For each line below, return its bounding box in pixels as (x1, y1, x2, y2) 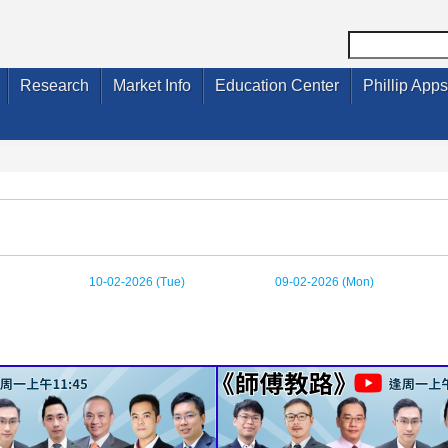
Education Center (215, 77, 339, 94)
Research (20, 77, 89, 94)
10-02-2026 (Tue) (89, 275, 185, 289)
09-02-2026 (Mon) (275, 275, 374, 289)
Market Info (113, 77, 191, 94)
